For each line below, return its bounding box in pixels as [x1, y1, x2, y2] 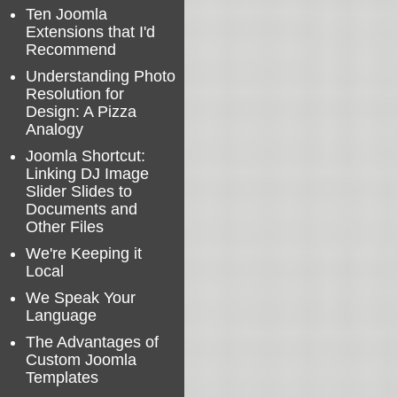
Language [26, 307, 97, 324]
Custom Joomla [26, 351, 136, 369]
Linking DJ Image [26, 165, 149, 183]
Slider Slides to [26, 183, 132, 200]
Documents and [26, 200, 137, 218]
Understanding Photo [26, 67, 175, 85]
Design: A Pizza [26, 103, 136, 121]
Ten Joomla [26, 5, 107, 23]
